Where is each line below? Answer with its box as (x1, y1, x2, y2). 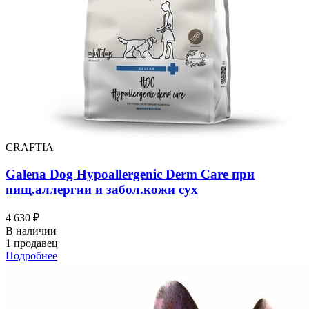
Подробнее (6, 250, 57, 262)
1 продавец (6, 237, 58, 250)
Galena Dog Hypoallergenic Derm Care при (6, 166, 255, 181)
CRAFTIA (6, 141, 54, 153)
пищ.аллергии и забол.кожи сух (6, 181, 198, 197)
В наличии (6, 225, 57, 237)
